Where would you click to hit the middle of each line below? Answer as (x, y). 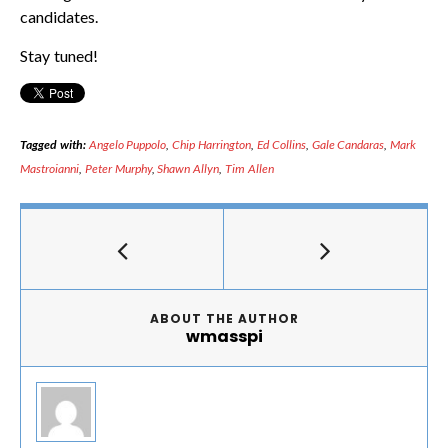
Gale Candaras (348, 144)
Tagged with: (53, 144)
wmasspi (224, 336)
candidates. (59, 16)
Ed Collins (281, 144)
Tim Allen (249, 168)
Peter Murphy (118, 168)
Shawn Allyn (188, 168)
